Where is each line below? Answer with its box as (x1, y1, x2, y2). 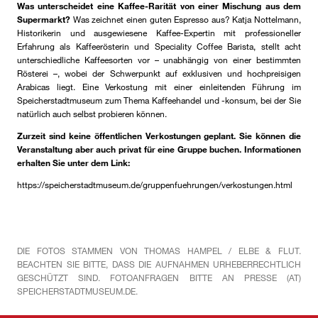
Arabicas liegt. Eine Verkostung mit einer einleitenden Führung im (17, 81, 301, 93)
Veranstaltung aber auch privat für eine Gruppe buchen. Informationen (17, 143, 301, 155)
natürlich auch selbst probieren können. (17, 108, 167, 120)
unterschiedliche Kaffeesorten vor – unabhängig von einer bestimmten (17, 54, 301, 66)
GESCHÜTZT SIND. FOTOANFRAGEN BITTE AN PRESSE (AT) (17, 272, 301, 284)
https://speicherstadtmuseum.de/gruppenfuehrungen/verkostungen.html (17, 179, 292, 191)
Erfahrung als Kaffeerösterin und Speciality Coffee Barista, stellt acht (17, 40, 301, 53)
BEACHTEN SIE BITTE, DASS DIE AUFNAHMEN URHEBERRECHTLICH (17, 258, 301, 270)
